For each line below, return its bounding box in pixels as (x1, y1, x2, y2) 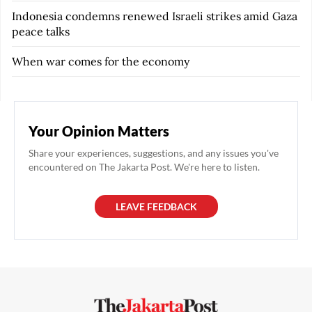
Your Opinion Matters (29, 123, 169, 139)
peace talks (12, 24, 70, 38)
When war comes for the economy (12, 54, 189, 68)
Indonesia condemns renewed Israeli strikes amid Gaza (12, 9, 297, 23)
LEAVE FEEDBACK (115, 201, 197, 212)
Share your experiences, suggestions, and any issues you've (29, 147, 279, 159)
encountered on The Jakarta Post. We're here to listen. (29, 161, 260, 173)
